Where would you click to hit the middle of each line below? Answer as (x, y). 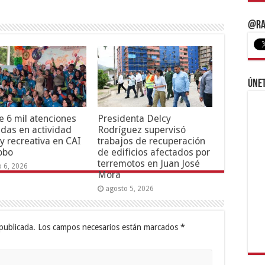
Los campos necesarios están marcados (108, 227)
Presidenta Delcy (134, 119)
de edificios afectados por (153, 153)
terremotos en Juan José (148, 164)
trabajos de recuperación (151, 141)
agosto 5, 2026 (129, 189)
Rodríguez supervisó (141, 130)
